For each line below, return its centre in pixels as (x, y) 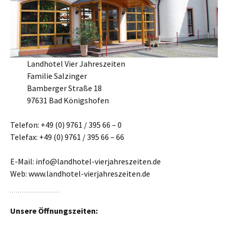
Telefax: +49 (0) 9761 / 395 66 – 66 (67, 137)
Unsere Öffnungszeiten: (54, 210)
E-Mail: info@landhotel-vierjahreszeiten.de (85, 161)
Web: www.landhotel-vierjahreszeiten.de (80, 173)
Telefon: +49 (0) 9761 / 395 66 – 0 (66, 124)
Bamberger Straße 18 (64, 88)
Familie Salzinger (57, 76)
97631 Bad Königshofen (68, 100)
